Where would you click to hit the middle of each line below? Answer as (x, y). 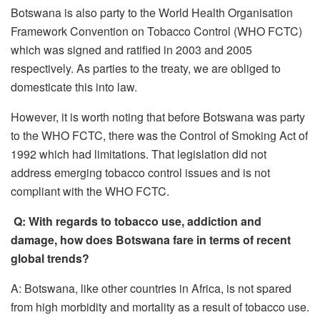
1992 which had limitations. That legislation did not (139, 154)
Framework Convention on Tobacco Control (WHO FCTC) (156, 31)
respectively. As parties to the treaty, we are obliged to (146, 68)
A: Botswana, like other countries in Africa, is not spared (151, 288)
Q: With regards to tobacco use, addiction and (137, 221)
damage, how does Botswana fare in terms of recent (151, 239)
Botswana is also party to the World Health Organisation (152, 12)
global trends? (50, 258)
